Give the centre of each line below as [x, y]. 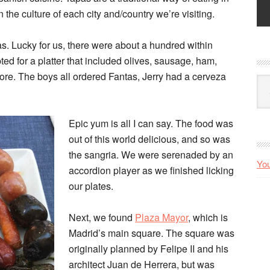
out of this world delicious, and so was [149, 139]
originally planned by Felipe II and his [149, 249]
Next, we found [102, 217]
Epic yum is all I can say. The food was [151, 123]
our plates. [91, 186]
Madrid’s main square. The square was [152, 233]
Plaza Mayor [162, 217]
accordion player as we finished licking [151, 170]
